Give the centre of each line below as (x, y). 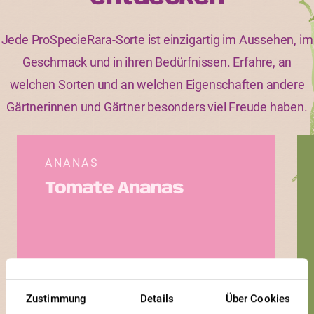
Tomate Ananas (115, 189)
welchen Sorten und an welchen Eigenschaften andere (157, 84)
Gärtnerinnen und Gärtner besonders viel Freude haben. (157, 107)
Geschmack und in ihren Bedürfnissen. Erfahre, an (157, 62)
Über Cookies (258, 298)
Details (157, 298)
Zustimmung (56, 298)
